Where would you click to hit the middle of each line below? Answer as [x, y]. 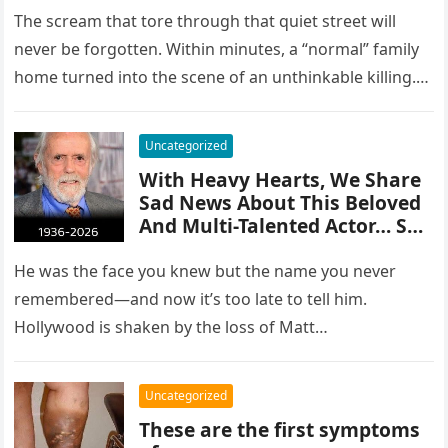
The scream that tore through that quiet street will [205, 21]
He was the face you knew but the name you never [205, 271]
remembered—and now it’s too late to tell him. [191, 299]
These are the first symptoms [280, 429]
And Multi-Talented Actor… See [284, 225]
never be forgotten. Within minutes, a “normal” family [217, 49]
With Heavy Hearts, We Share [280, 179]
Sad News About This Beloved [280, 202]
